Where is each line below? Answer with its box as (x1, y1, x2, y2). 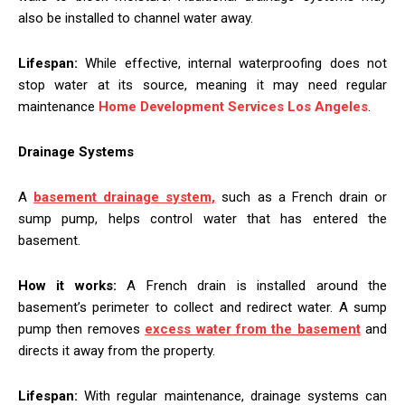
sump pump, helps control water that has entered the (18, 210, 387, 227)
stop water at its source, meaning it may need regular (18, 76, 387, 93)
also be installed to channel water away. (18, 9, 253, 26)
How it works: (18, 277, 117, 294)
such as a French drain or (215, 188, 388, 205)
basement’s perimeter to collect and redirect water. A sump (18, 298, 387, 316)
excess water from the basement (145, 320, 361, 337)
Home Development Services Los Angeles (99, 98, 368, 115)
